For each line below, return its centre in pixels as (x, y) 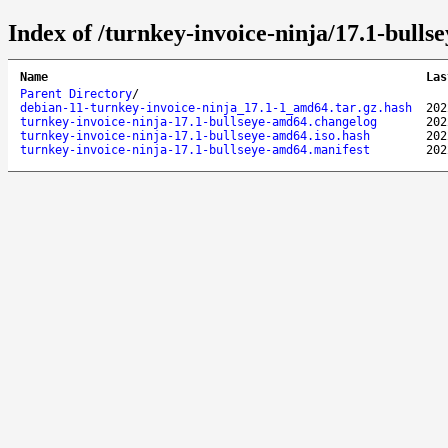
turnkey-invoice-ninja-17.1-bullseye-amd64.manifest (195, 149)
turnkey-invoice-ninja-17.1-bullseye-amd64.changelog (198, 121)
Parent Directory (76, 93)
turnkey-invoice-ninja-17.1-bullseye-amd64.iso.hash (195, 135)
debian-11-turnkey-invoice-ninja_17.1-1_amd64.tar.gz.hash (216, 107)
